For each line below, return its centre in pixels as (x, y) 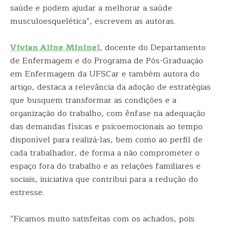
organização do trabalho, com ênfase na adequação (108, 113)
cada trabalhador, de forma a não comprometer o (105, 153)
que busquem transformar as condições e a (93, 100)
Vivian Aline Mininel (55, 48)
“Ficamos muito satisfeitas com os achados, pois (102, 219)
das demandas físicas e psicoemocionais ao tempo (106, 127)
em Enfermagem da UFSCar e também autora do (105, 74)
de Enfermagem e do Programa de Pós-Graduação (107, 61)
